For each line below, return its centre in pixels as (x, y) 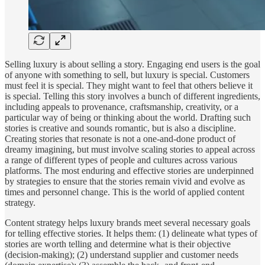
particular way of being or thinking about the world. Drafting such (128, 117)
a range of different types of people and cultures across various (121, 160)
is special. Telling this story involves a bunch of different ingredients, (132, 96)
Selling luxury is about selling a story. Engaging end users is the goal (132, 64)
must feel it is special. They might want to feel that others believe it (129, 85)
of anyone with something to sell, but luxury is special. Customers (127, 75)
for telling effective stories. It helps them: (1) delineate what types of (131, 233)
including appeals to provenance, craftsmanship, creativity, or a (122, 106)
